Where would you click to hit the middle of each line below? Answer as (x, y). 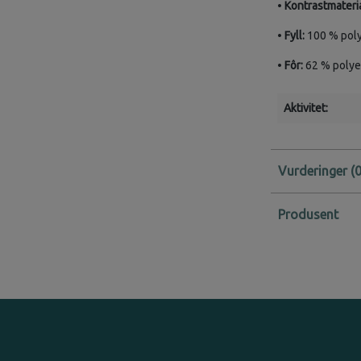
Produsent (308, 215)
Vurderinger (312, 171)
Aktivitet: (305, 108)
